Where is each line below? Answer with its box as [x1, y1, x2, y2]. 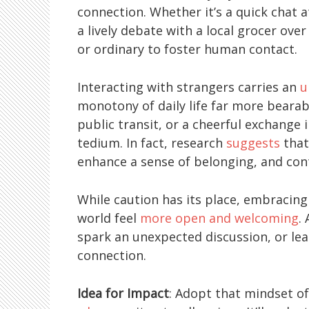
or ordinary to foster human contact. [77, 40, 297, 57]
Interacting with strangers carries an [77, 78, 300, 95]
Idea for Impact [77, 284, 169, 301]
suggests [226, 134, 280, 151]
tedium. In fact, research [77, 134, 226, 151]
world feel [77, 209, 140, 226]
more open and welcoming [140, 209, 299, 226]
